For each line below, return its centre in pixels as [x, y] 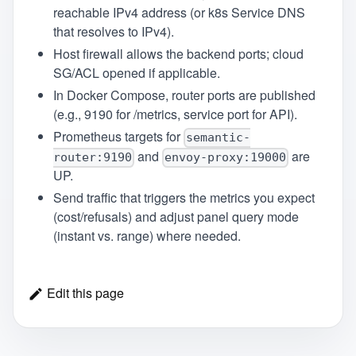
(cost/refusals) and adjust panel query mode [176, 217]
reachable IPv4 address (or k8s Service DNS [179, 12]
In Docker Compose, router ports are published [184, 95]
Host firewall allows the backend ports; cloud [178, 53]
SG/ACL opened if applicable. [136, 72]
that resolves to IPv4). [113, 31]
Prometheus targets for [118, 136]
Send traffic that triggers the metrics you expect [184, 198]
